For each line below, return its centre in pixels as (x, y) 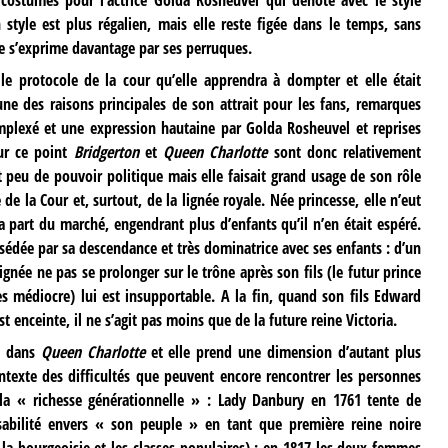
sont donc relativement (344, 152)
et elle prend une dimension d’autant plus (282, 352)
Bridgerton (106, 152)
